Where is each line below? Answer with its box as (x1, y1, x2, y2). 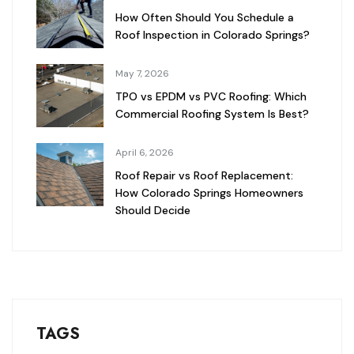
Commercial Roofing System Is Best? (115, 107, 309, 122)
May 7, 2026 (115, 67, 169, 81)
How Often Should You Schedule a (115, 10, 294, 25)
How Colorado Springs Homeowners (115, 186, 303, 201)
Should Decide (115, 203, 190, 218)
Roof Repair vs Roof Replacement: (115, 168, 293, 183)
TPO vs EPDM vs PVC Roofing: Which (115, 89, 307, 104)
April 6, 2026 (115, 146, 174, 160)
